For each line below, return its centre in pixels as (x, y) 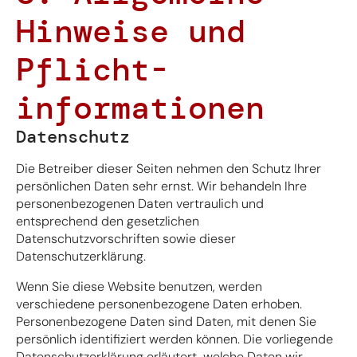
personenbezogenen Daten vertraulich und (140, 203)
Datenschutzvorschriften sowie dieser (126, 238)
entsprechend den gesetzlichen (108, 221)
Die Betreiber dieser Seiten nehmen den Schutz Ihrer (169, 168)
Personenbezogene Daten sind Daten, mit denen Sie (166, 321)
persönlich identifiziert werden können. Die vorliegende (175, 339)
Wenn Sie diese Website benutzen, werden (139, 286)
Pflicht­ (92, 69)
